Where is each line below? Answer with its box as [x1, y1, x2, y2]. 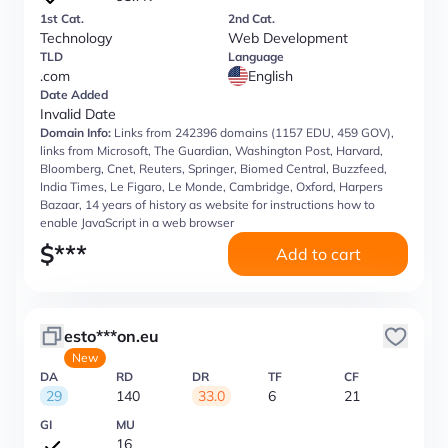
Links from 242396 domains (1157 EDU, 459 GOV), [114, 125, 394, 140]
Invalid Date [40, 105, 116, 123]
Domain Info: [40, 125, 111, 140]
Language [228, 49, 284, 64]
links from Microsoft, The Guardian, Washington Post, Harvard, [40, 143, 383, 158]
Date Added [40, 87, 108, 102]
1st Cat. [40, 11, 84, 26]
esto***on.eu [64, 326, 159, 346]
